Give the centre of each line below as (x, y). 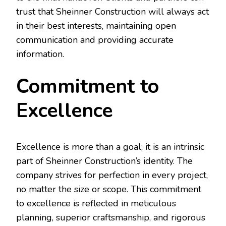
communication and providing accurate (95, 40)
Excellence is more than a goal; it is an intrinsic (110, 147)
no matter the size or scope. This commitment (109, 189)
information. (40, 54)
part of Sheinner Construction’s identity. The (104, 161)
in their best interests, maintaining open (96, 26)
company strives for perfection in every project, (112, 175)
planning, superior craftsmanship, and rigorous (111, 217)
